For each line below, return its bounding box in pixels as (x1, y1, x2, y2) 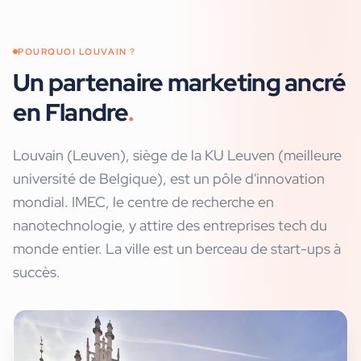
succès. (13, 263, 60, 281)
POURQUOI (18, 46, 79, 57)
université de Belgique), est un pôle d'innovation (13, 169, 325, 188)
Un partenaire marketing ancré (13, 66, 346, 98)
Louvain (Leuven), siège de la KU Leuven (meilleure (13, 146, 342, 164)
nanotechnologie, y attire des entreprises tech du (13, 216, 327, 234)
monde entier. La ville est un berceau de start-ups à (13, 239, 341, 258)
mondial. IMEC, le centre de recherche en (13, 193, 274, 211)
